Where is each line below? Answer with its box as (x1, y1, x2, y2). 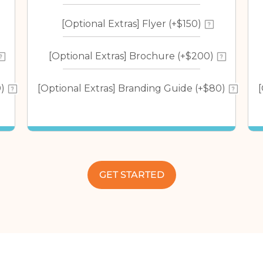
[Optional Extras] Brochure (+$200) (49, 50, 214, 62)
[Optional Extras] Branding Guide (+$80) (37, 83, 225, 94)
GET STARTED (99, 169, 164, 180)
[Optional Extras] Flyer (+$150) (61, 18, 201, 29)
